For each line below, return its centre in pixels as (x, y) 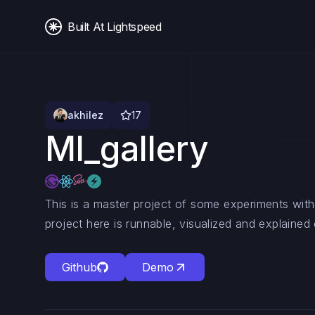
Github (79, 267)
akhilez (85, 115)
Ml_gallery (127, 149)
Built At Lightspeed (115, 26)
